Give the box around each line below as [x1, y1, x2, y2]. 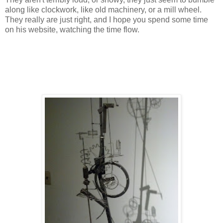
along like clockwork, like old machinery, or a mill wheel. [5, 5, 204, 14]
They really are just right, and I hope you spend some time [5, 15, 208, 24]
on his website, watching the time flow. [5, 25, 139, 34]
